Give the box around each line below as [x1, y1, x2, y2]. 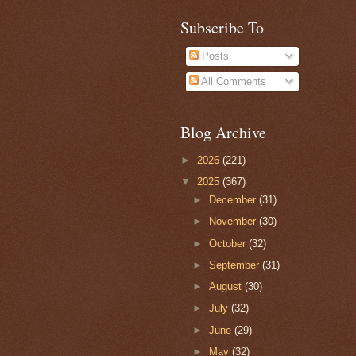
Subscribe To [180, 16, 264, 38]
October [209, 237, 250, 250]
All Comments [199, 75, 267, 88]
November [209, 215, 260, 228]
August [209, 281, 246, 293]
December [209, 194, 260, 207]
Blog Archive [180, 121, 266, 143]
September [209, 258, 263, 271]
